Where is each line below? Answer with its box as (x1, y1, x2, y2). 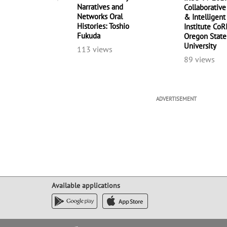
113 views (77, 44, 112, 55)
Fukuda (77, 31, 100, 41)
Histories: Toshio (77, 21, 129, 31)
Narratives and (77, 2, 123, 12)
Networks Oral (77, 12, 123, 22)
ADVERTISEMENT (156, 95, 197, 103)
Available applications (52, 181, 120, 191)
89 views (184, 54, 215, 65)
